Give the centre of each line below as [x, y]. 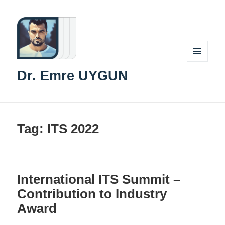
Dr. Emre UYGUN [73, 76]
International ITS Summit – [99, 179]
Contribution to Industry [92, 194]
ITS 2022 [73, 129]
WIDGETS [201, 82]
